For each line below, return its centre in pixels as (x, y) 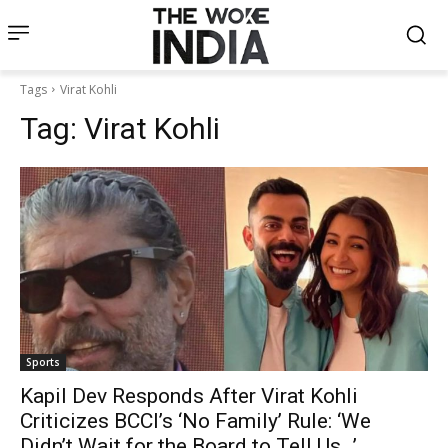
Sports (43, 361)
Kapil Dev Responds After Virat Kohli (189, 395)
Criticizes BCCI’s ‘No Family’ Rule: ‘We (195, 420)
